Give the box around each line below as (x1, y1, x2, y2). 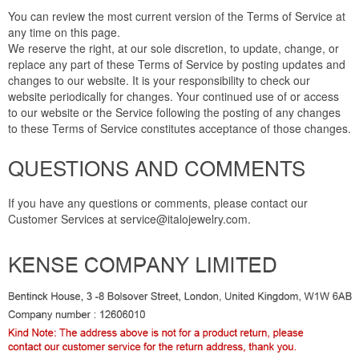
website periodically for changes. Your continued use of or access (8, 88, 339, 105)
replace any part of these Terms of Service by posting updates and (8, 56, 345, 73)
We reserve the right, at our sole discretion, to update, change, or (8, 40, 339, 57)
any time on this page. (8, 24, 120, 41)
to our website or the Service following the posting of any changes (8, 104, 341, 121)
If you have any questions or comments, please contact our (8, 195, 308, 212)
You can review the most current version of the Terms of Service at (8, 8, 345, 25)
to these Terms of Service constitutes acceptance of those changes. (8, 120, 351, 137)
